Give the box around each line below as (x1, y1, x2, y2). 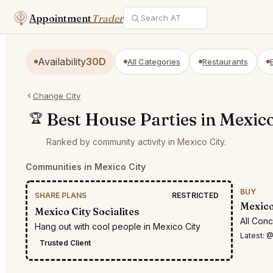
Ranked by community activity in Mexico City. (46, 136, 226, 147)
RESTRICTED (172, 190, 219, 200)
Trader (91, 12, 123, 24)
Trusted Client (40, 238, 91, 247)
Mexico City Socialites (35, 205, 139, 218)
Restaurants (202, 56, 248, 66)
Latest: (240, 230, 266, 240)
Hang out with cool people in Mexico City (35, 221, 200, 232)
